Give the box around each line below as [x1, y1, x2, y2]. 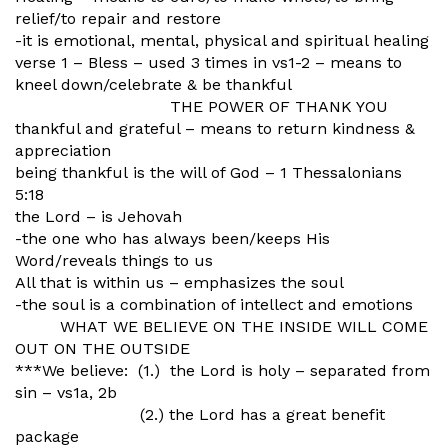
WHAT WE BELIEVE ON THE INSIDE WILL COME [15, 317, 428, 336]
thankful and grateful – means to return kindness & [15, 119, 415, 138]
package [15, 427, 79, 446]
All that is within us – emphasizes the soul [15, 273, 344, 292]
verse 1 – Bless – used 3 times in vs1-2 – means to [15, 53, 402, 72]
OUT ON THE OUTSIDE [15, 339, 190, 358]
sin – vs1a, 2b [15, 383, 117, 402]
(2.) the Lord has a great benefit [15, 405, 385, 424]
